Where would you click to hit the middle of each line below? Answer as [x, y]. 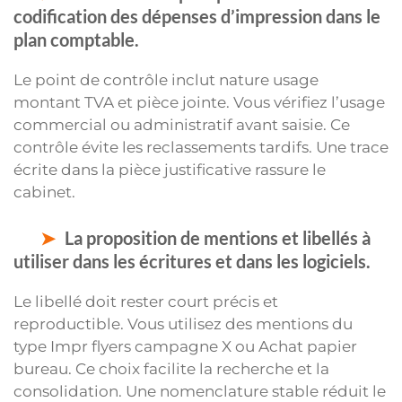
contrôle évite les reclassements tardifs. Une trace [201, 148]
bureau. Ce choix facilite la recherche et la [171, 368]
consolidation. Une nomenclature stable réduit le [200, 391]
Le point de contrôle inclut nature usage [166, 80]
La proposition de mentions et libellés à [218, 237]
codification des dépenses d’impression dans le [197, 17]
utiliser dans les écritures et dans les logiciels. [192, 261]
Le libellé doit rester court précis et [146, 301]
